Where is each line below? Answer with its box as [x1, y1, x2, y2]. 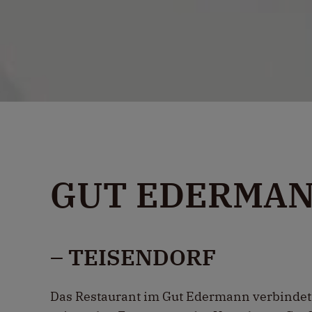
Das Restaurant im [50, 288, 162, 304]
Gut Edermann [162, 288, 250, 304]
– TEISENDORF [50, 242, 216, 272]
